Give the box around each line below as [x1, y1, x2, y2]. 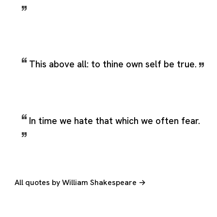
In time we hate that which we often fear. [29, 114, 200, 127]
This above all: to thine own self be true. [29, 58, 199, 70]
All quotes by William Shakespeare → [15, 177, 146, 187]
